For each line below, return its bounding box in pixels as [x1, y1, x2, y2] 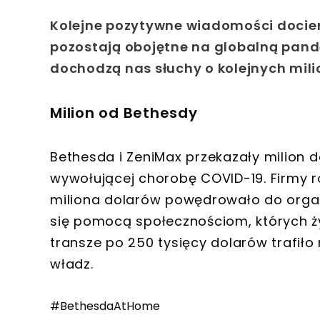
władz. [50, 255, 94, 274]
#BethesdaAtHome [50, 298, 160, 315]
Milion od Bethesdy [50, 103, 198, 124]
